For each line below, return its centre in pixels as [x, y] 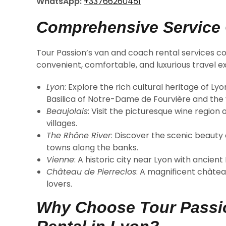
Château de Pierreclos [91, 172]
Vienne [60, 160]
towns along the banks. [92, 148]
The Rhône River [79, 135]
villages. [62, 123]
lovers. [59, 184]
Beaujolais [67, 111]
